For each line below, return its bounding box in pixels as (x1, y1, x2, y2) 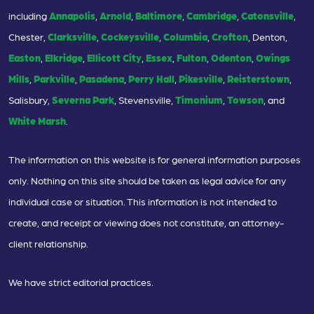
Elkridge (45, 51, 83, 64)
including (8, 9, 49, 22)
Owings (256, 51, 290, 64)
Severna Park (52, 93, 114, 107)
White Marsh (8, 114, 66, 128)
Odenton (211, 51, 252, 64)
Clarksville (48, 30, 97, 43)
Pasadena (79, 72, 124, 86)
